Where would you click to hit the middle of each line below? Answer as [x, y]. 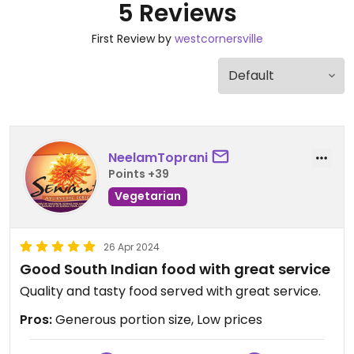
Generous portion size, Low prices [157, 320]
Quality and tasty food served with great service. [170, 291]
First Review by [133, 39]
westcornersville [218, 39]
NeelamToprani [158, 157]
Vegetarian [148, 196]
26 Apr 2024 [132, 247]
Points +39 [139, 173]
